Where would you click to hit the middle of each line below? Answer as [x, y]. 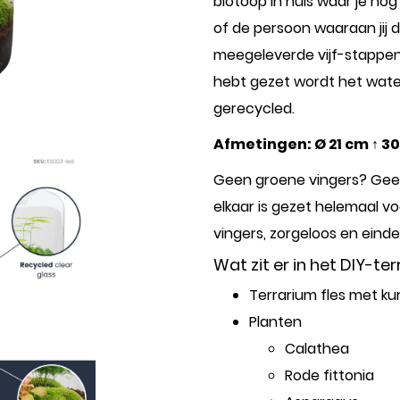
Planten [275, 322]
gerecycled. [254, 108]
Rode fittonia [329, 375]
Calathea [317, 349]
